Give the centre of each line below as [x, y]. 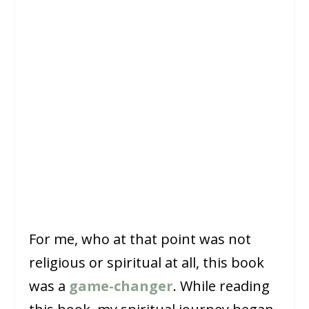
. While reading [222, 286]
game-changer [121, 286]
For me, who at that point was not [140, 239]
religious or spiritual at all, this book [147, 263]
